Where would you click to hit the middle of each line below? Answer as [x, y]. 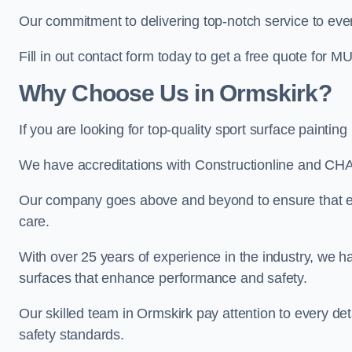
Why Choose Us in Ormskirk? [175, 93]
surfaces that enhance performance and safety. [163, 278]
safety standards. [71, 335]
